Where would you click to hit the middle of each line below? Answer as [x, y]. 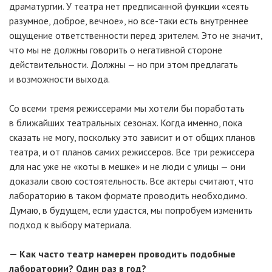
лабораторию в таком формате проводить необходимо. [128, 195]
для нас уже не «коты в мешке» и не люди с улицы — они [127, 166]
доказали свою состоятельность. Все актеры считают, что [131, 181]
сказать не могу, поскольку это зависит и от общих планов [132, 137]
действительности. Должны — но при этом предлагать [124, 64]
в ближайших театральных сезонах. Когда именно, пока [126, 123]
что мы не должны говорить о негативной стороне [116, 50]
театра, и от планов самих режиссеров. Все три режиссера [132, 152]
